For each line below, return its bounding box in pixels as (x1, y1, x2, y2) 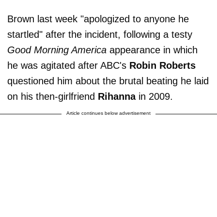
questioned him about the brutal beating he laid (7, 75, 209, 86)
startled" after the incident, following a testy (7, 29, 192, 40)
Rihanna (98, 91, 139, 102)
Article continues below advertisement (66, 110, 151, 116)
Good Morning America (7, 44, 107, 55)
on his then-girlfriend (7, 91, 98, 102)
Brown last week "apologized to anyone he (7, 13, 189, 24)
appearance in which (107, 44, 198, 55)
